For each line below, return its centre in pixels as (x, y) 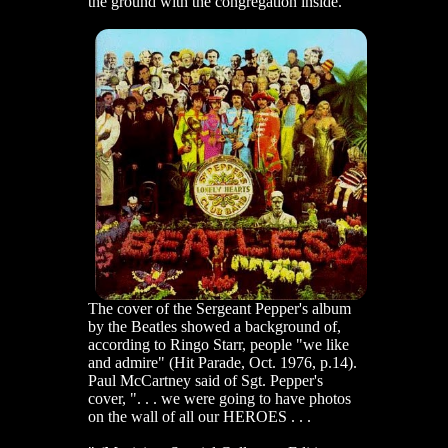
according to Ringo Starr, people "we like (218, 344)
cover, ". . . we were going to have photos (219, 398)
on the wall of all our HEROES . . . (199, 416)
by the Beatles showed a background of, (214, 326)
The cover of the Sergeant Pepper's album (219, 308)
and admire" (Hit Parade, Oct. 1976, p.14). (222, 362)
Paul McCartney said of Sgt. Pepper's (205, 380)
